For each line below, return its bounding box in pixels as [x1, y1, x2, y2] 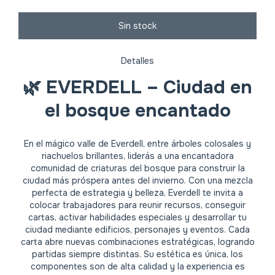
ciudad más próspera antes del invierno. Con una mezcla [22, 174, 253, 186]
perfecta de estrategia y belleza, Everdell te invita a [32, 187, 243, 198]
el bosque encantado [44, 99, 231, 123]
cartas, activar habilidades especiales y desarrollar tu [28, 211, 247, 223]
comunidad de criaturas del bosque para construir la [30, 162, 245, 174]
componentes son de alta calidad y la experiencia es [30, 260, 245, 272]
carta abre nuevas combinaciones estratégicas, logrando [20, 236, 255, 247]
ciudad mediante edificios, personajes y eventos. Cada [25, 223, 250, 235]
